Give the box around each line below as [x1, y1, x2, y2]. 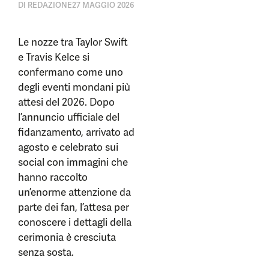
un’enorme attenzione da [18, 186, 131, 199]
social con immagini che [18, 156, 128, 169]
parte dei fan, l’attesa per [18, 201, 129, 214]
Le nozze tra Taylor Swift [18, 35, 128, 49]
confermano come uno [18, 65, 123, 79]
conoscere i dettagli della [18, 216, 131, 229]
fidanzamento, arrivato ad [18, 125, 134, 139]
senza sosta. [18, 246, 74, 259]
